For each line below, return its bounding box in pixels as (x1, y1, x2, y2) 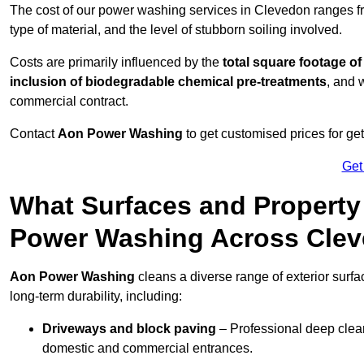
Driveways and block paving (42, 322, 216, 336)
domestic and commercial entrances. (42, 341, 253, 356)
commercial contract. (10, 94, 128, 109)
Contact (10, 127, 58, 141)
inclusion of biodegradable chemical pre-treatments (10, 75, 327, 89)
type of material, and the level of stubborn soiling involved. (10, 23, 342, 37)
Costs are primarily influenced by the (10, 55, 223, 70)
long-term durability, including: (10, 289, 182, 304)
